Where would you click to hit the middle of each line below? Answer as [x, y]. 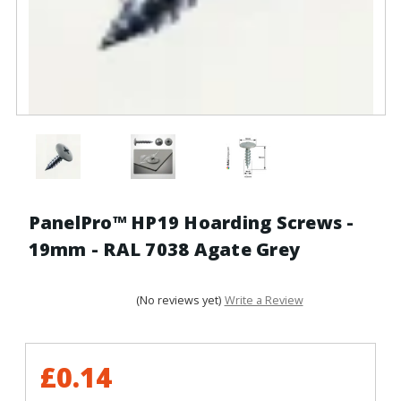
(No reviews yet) [179, 301]
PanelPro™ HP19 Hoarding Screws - [191, 222]
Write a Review [264, 301]
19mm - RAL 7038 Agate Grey [164, 249]
